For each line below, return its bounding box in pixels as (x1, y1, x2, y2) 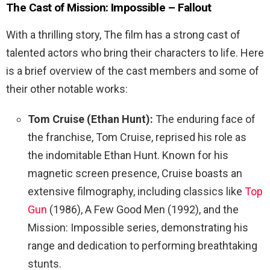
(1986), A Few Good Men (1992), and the (49, 202, 239, 216)
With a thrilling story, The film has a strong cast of (6, 28, 240, 41)
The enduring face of (153, 112, 256, 125)
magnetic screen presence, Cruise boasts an (28, 166, 242, 180)
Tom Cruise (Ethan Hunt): (28, 112, 153, 125)
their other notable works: (6, 82, 128, 95)
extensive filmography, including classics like (28, 184, 245, 198)
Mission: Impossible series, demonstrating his (28, 221, 248, 234)
